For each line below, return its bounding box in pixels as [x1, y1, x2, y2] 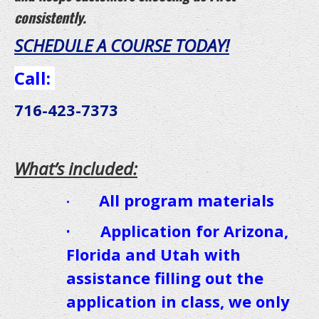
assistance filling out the [66, 266, 263, 288]
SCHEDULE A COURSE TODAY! [14, 33, 229, 57]
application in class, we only [66, 290, 290, 312]
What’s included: [14, 156, 137, 180]
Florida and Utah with [66, 243, 241, 265]
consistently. [14, 6, 90, 28]
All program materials [73, 189, 274, 211]
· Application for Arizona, [66, 219, 288, 241]
